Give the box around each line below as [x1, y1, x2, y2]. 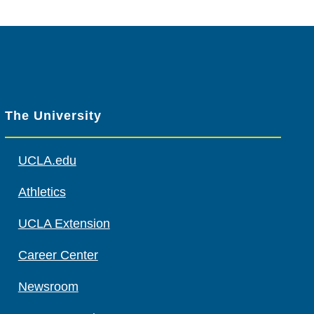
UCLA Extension [18, 217, 110, 231]
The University [4, 109, 102, 123]
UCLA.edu [18, 153, 76, 168]
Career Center [18, 248, 98, 262]
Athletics [18, 185, 66, 199]
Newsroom [18, 280, 78, 294]
